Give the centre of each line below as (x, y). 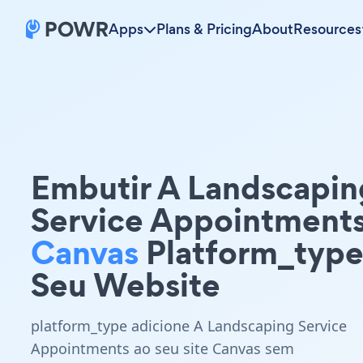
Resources (327, 29)
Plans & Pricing (204, 29)
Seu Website (126, 285)
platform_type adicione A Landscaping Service (189, 326)
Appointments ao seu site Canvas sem (162, 348)
